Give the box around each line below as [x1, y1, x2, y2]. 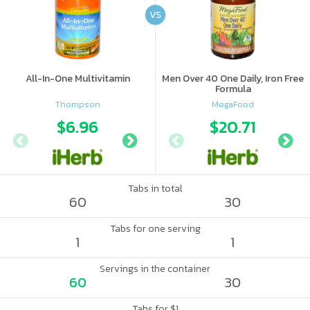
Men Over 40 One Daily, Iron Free [162, 71, 304, 86]
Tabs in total [127, 181, 183, 196]
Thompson [55, 97, 100, 111]
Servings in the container [100, 262, 210, 276]
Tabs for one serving [109, 221, 201, 236]
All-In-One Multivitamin [25, 71, 130, 86]
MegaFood [212, 97, 254, 111]
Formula [215, 82, 251, 96]
